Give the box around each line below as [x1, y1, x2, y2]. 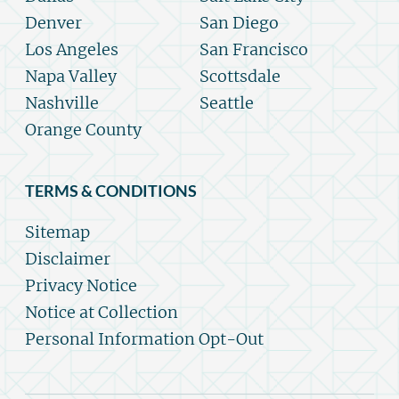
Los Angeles [25, 39, 118, 61]
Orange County [25, 119, 142, 141]
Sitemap [25, 222, 90, 243]
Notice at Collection [25, 302, 178, 323]
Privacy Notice [25, 275, 137, 297]
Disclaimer [25, 248, 110, 270]
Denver [25, 12, 82, 34]
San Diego [199, 12, 279, 34]
